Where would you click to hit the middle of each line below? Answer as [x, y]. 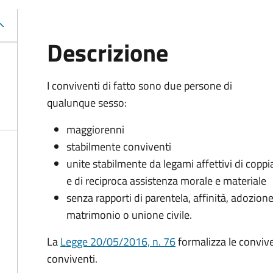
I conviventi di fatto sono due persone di [140, 86]
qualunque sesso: [87, 103]
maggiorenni [95, 129]
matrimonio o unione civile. [129, 215]
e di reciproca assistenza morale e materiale [166, 181]
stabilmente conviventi [119, 147]
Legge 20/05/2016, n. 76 [118, 242]
